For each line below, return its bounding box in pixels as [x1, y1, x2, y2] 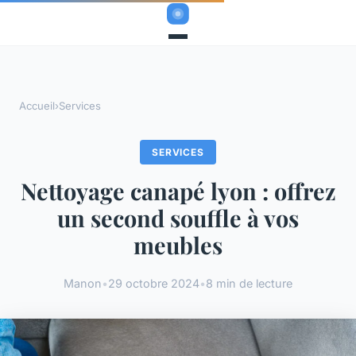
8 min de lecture [206, 276, 292, 290]
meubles [133, 230, 222, 261]
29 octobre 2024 [108, 276, 199, 290]
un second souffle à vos [57, 203, 299, 234]
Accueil [19, 99, 55, 113]
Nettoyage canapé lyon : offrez [20, 176, 336, 207]
